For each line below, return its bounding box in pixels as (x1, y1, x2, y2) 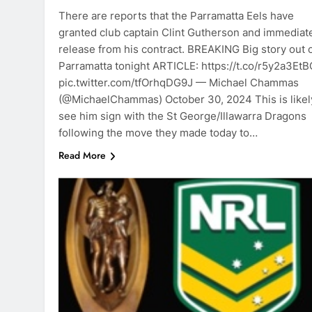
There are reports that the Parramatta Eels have (58, 9, 294, 23)
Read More (58, 148, 106, 163)
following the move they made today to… (58, 126, 258, 140)
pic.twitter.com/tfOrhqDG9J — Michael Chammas (58, 76, 299, 90)
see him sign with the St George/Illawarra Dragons (58, 109, 306, 123)
